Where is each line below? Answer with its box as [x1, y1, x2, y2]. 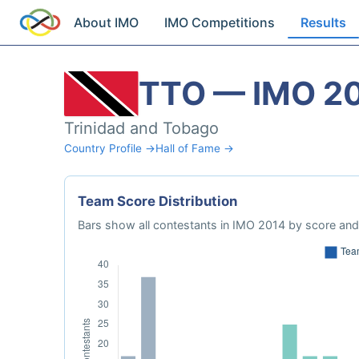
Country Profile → [64, 142, 155, 155]
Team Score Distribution [78, 193, 237, 209]
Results [301, 14, 347, 30]
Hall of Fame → [155, 142, 234, 155]
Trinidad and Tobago [64, 119, 219, 138]
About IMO [74, 14, 139, 30]
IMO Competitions [164, 14, 276, 30]
